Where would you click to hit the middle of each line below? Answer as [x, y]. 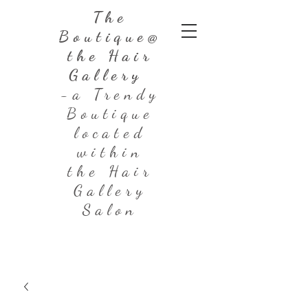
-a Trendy [110, 94]
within [110, 152]
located [110, 132]
